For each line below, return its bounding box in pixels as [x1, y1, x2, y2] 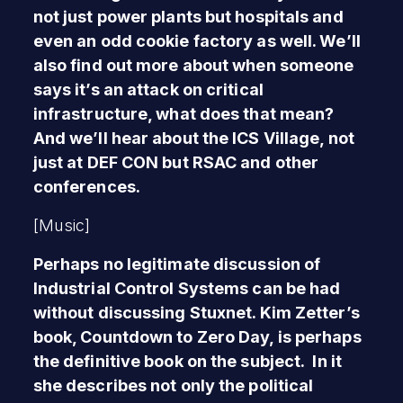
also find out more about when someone [32, 55, 354, 75]
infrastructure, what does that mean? [32, 103, 335, 123]
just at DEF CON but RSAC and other [32, 152, 319, 172]
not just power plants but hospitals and [32, 6, 344, 26]
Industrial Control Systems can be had [32, 278, 341, 298]
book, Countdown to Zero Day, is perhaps [32, 327, 362, 346]
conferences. [32, 176, 140, 196]
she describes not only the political [32, 375, 314, 395]
